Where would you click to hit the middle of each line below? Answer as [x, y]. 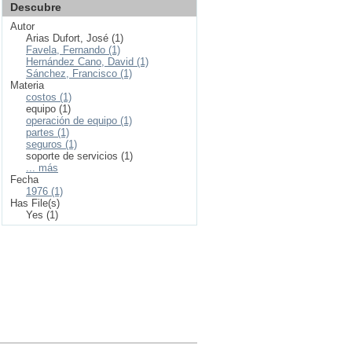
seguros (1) [51, 144]
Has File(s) [35, 203]
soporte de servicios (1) [79, 156]
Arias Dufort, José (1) [75, 38]
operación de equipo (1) [79, 121]
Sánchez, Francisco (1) [79, 73]
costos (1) [49, 97]
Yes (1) [42, 215]
